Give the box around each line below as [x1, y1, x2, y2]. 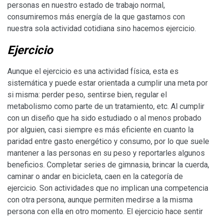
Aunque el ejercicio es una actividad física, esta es [7, 66, 179, 76]
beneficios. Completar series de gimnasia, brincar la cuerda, [7, 160, 209, 169]
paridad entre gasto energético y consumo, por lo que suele [7, 136, 209, 146]
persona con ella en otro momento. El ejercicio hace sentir [7, 206, 203, 216]
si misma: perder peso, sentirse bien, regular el [7, 90, 167, 99]
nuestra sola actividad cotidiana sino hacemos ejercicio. [7, 23, 196, 33]
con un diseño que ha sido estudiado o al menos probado [7, 113, 201, 123]
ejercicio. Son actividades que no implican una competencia [7, 183, 208, 193]
